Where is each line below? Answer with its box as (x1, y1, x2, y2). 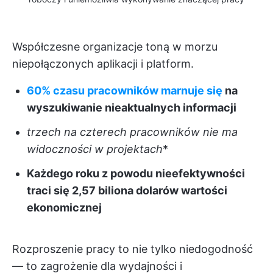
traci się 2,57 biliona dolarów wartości (27, 184, 227, 197)
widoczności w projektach (27, 143, 163, 155)
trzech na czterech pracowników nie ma (27, 126, 238, 138)
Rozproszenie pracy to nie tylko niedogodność (12, 243, 253, 255)
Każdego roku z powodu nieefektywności (27, 167, 245, 180)
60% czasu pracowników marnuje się (27, 84, 222, 97)
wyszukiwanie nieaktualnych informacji (27, 101, 236, 114)
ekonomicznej (27, 201, 102, 214)
